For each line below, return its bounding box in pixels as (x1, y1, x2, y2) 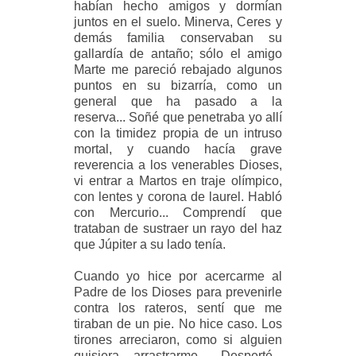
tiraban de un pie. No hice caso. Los (74, 316, 282, 331)
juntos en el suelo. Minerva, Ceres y (74, 14, 282, 29)
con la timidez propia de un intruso (74, 126, 282, 140)
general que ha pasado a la (74, 94, 282, 108)
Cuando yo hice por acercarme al (74, 269, 282, 283)
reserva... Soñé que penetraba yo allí (74, 110, 282, 124)
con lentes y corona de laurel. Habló (74, 189, 282, 203)
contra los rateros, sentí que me (74, 300, 282, 315)
